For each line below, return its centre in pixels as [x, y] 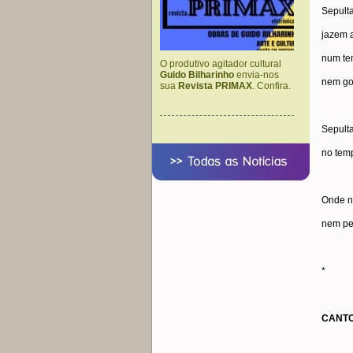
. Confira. [271, 86]
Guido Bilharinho [197, 75]
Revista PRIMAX [215, 86]
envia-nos [256, 75]
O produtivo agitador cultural [221, 64]
